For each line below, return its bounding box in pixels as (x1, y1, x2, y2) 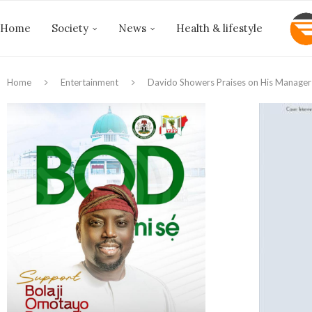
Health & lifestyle (176, 22, 263, 35)
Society (52, 22, 88, 35)
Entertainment (61, 77, 118, 88)
